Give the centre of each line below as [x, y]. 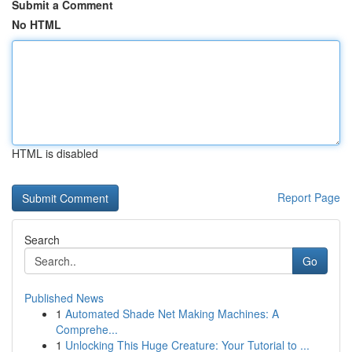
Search [42, 240]
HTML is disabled [55, 153]
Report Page [309, 197]
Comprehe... [87, 329]
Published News [64, 298]
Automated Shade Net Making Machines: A [172, 313]
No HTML [37, 24]
